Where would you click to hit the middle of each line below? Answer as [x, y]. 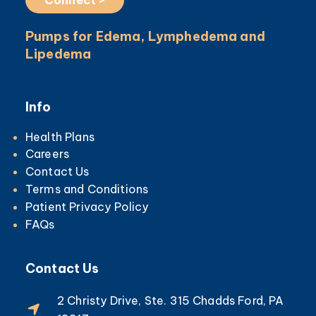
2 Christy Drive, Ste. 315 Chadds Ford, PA [171, 300]
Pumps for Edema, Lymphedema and [145, 36]
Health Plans [60, 136]
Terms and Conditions [87, 189]
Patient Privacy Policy [87, 206]
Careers [48, 154]
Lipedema [59, 54]
